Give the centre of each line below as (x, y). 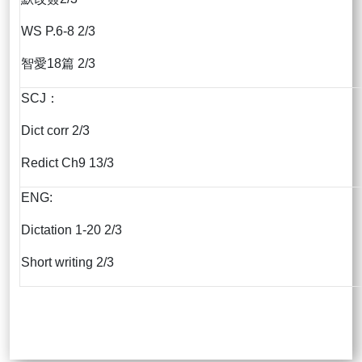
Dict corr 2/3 (55, 131)
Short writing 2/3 (67, 263)
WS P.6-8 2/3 (58, 32)
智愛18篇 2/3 (58, 64)
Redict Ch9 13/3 (67, 163)
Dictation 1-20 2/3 (72, 230)
